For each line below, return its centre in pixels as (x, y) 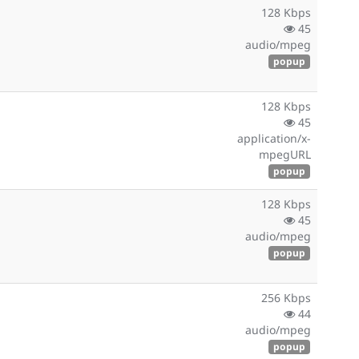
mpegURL (285, 154)
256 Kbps (286, 298)
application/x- (274, 138)
